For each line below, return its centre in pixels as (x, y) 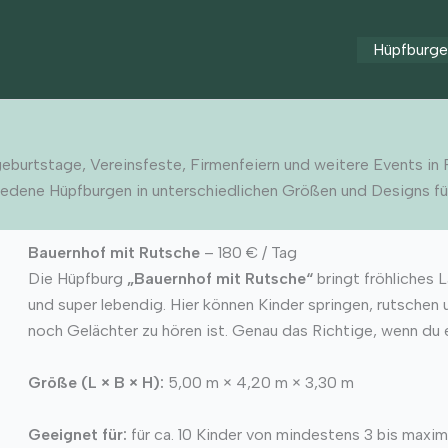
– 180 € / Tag (248, 253)
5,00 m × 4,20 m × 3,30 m (258, 382)
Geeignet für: (77, 434)
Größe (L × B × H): (95, 382)
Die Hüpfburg (77, 279)
